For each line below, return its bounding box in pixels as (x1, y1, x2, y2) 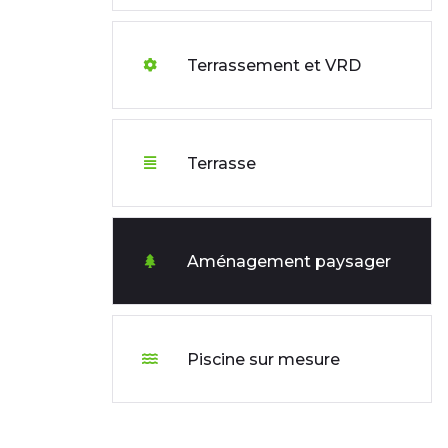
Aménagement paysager (187, 251, 391, 271)
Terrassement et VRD (187, 55, 361, 75)
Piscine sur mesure (187, 349, 340, 369)
